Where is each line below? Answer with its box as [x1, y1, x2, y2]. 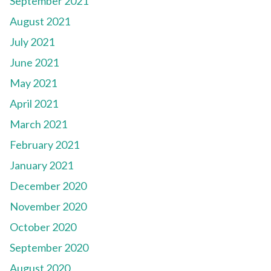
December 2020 [10, 179, 87, 193]
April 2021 [10, 97, 58, 111]
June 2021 [10, 56, 59, 70]
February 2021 [10, 138, 79, 152]
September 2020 [10, 241, 88, 255]
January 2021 [10, 158, 73, 172]
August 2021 [10, 15, 70, 28]
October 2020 [10, 220, 76, 234]
